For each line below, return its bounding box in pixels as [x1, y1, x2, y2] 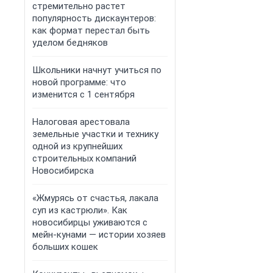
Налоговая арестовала [32, 116, 130, 127]
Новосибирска [32, 165, 94, 176]
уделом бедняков [32, 37, 108, 48]
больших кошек [32, 241, 98, 252]
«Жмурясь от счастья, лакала [32, 193, 158, 204]
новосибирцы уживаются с [32, 217, 147, 228]
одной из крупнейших [32, 141, 122, 152]
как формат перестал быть [32, 25, 150, 36]
